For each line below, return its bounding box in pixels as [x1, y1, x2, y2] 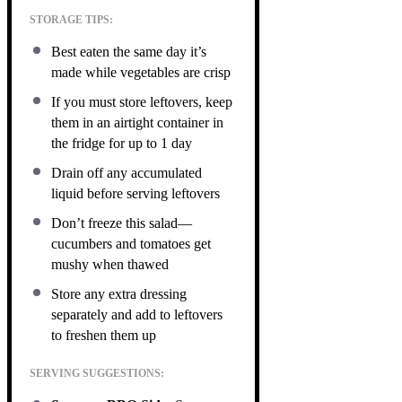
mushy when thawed [51, 256, 169, 272]
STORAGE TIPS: [30, 13, 113, 26]
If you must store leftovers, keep [51, 93, 232, 109]
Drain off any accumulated [51, 164, 202, 180]
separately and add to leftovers [51, 306, 223, 322]
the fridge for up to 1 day [51, 135, 192, 151]
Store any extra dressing [51, 285, 187, 301]
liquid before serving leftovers [51, 185, 220, 201]
